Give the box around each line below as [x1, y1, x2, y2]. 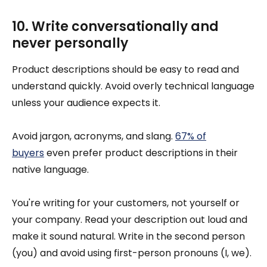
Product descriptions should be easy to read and [12, 63, 239, 77]
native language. [12, 163, 89, 177]
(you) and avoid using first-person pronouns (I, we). [12, 246, 252, 260]
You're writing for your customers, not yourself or [12, 196, 240, 210]
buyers [12, 146, 44, 160]
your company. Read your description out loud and [12, 213, 247, 227]
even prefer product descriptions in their [44, 146, 238, 160]
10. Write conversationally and [12, 17, 219, 36]
